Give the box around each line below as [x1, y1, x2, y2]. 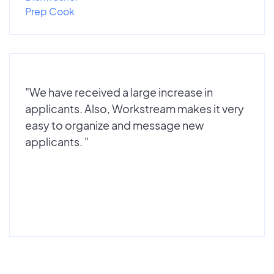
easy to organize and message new [25, 117, 204, 132]
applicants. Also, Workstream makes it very [25, 101, 244, 116]
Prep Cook [25, 4, 75, 18]
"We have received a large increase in [25, 84, 213, 99]
